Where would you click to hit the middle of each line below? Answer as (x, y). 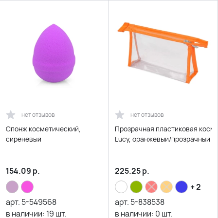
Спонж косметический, (43, 129)
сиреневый (24, 139)
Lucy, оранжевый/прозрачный (163, 139)
